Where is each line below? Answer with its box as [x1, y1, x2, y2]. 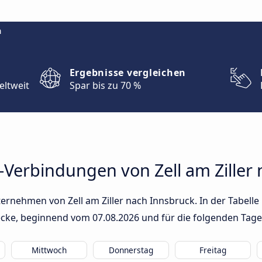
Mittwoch [32, 244, 67, 256]
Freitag [199, 244, 226, 256]
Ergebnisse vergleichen [69, 66, 187, 79]
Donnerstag [109, 244, 153, 256]
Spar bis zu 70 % [69, 79, 141, 92]
